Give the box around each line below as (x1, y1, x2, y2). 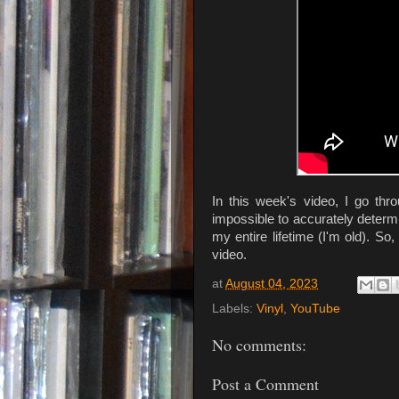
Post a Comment (212, 373, 319, 395)
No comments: (212, 333, 306, 355)
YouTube (290, 301, 340, 315)
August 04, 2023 (225, 277, 318, 291)
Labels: (212, 301, 256, 315)
